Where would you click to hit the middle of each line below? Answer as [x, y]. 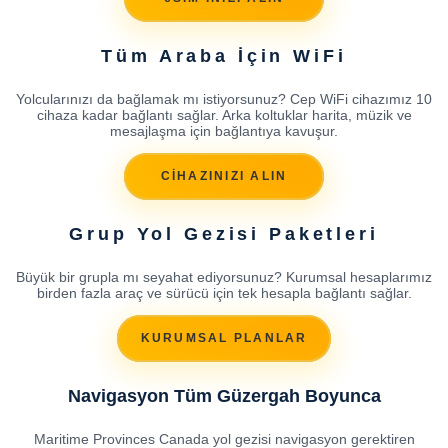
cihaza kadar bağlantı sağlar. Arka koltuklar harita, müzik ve [224, 114]
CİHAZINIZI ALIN [224, 176]
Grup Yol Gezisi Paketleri [224, 233]
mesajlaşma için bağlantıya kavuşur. [224, 130]
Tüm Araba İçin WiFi [224, 55]
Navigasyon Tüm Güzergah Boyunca [224, 395]
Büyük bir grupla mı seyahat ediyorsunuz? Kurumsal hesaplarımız [224, 276]
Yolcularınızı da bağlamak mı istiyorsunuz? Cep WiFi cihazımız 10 [224, 98]
